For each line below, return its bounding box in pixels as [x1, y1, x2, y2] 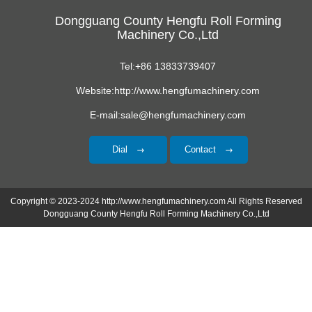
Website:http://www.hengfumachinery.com [76, 85, 260, 97]
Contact [185, 144, 219, 155]
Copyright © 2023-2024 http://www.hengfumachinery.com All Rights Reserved [10, 196, 302, 207]
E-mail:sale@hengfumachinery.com [90, 109, 246, 121]
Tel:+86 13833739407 [120, 61, 216, 72]
